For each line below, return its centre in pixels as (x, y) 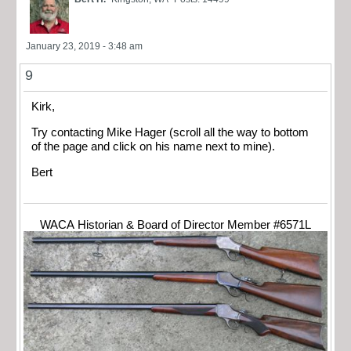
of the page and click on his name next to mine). (153, 147)
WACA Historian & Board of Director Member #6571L (175, 225)
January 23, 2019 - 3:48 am (84, 47)
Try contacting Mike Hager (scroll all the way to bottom (170, 132)
